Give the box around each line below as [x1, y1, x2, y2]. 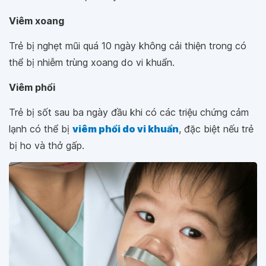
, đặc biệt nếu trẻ [179, 123, 254, 135]
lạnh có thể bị [9, 123, 72, 135]
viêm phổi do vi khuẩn [72, 123, 179, 135]
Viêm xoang [9, 15, 64, 27]
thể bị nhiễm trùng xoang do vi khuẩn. [9, 56, 175, 69]
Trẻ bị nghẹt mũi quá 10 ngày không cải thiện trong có [9, 40, 246, 52]
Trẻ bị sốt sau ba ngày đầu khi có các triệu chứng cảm [9, 106, 249, 119]
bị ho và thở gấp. [9, 140, 84, 152]
